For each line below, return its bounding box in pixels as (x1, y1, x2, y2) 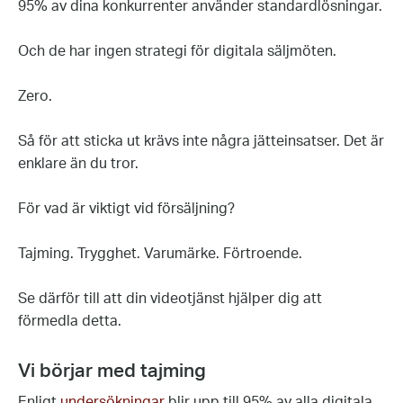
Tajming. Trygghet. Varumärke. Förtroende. (18, 246, 302, 261)
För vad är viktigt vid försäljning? (18, 201, 235, 216)
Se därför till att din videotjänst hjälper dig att (18, 291, 322, 306)
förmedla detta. (18, 314, 121, 328)
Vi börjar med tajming (18, 362, 206, 381)
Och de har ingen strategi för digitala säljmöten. (18, 44, 336, 58)
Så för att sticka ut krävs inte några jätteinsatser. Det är (18, 134, 384, 148)
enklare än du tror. (18, 157, 139, 171)
